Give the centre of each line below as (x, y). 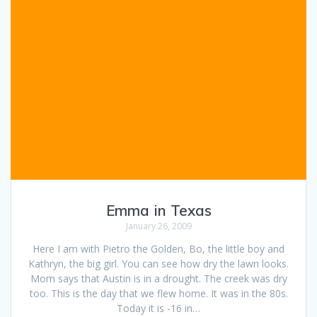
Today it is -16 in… (158, 309)
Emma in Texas (158, 211)
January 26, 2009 (158, 226)
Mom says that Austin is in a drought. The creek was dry (158, 279)
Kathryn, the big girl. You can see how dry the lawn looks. (158, 264)
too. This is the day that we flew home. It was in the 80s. (158, 294)
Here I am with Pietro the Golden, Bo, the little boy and (158, 249)
